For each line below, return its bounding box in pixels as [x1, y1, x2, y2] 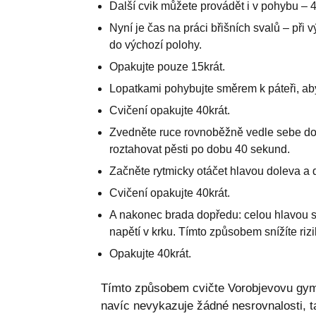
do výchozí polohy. [109, 38, 202, 51]
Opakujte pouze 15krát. [109, 60, 225, 73]
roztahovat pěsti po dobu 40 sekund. [109, 142, 290, 155]
